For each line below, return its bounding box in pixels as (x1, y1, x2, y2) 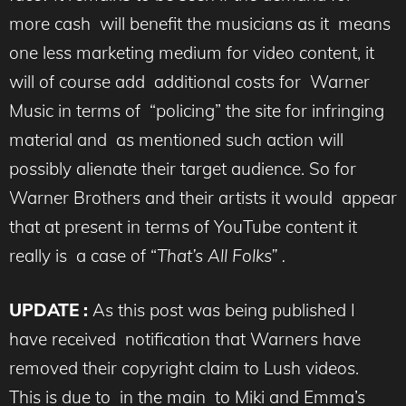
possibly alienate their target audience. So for (9, 157, 356, 179)
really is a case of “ (9, 244, 157, 266)
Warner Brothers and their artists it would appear (9, 186, 397, 208)
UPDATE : (9, 299, 88, 321)
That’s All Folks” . (157, 244, 285, 266)
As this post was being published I (88, 299, 355, 321)
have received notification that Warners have (9, 328, 361, 350)
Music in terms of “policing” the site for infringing (9, 99, 384, 121)
